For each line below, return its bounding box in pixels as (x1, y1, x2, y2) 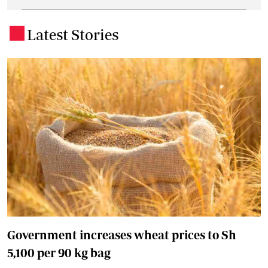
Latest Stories (27, 26, 118, 43)
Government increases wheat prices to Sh (7, 228, 236, 242)
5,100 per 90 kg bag (7, 246, 111, 260)
